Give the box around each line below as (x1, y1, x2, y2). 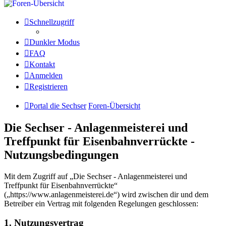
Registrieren (29, 82, 68, 91)
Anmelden (29, 71, 63, 80)
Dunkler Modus (29, 37, 80, 46)
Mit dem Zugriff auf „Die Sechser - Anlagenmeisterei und (4, 172, 187, 181)
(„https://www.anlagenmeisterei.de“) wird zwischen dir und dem (4, 190, 208, 199)
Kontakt (29, 60, 55, 69)
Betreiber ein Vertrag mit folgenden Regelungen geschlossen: (4, 199, 198, 208)
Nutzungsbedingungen (4, 148, 119, 161)
